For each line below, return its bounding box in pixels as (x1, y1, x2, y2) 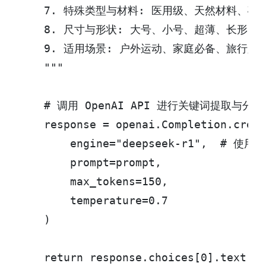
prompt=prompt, (18, 157, 161, 169)
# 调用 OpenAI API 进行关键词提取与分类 (18, 100, 264, 112)
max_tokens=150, (18, 176, 168, 188)
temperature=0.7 (18, 195, 168, 207)
